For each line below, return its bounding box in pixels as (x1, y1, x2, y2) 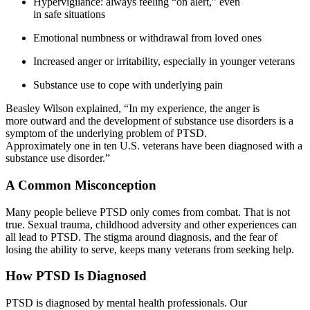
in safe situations (33, 8, 108, 21)
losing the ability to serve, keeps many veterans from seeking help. (6, 243, 297, 255)
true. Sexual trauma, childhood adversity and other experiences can (6, 218, 297, 230)
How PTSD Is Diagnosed (6, 268, 150, 284)
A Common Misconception (6, 178, 160, 193)
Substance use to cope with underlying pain (33, 79, 226, 91)
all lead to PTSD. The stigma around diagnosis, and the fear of (6, 230, 277, 243)
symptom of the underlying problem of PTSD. (6, 127, 207, 140)
